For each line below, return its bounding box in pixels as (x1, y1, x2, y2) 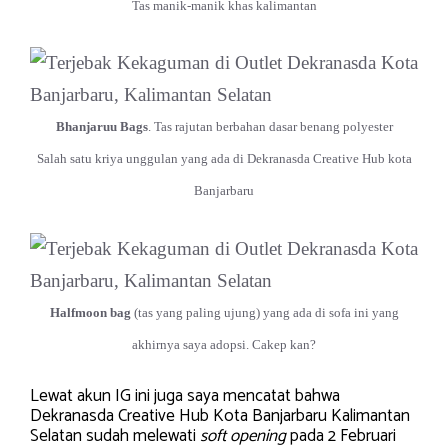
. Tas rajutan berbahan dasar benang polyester (147, 119, 393, 135)
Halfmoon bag (49, 304, 131, 320)
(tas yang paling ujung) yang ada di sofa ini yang (130, 304, 399, 320)
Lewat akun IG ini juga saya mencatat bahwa (30, 382, 340, 411)
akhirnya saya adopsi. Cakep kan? (132, 336, 316, 352)
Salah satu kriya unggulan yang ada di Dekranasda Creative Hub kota (36, 151, 412, 167)
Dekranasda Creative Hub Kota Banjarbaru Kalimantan (30, 402, 410, 431)
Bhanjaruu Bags (55, 119, 148, 135)
